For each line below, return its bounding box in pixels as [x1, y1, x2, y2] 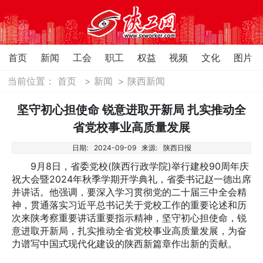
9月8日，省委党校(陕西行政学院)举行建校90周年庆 [12, 160, 249, 172]
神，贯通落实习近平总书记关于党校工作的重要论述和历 [12, 198, 247, 211]
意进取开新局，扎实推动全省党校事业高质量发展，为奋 [12, 224, 247, 237]
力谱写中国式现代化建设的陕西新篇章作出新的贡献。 [12, 237, 237, 249]
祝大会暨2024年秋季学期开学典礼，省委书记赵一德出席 [12, 173, 251, 185]
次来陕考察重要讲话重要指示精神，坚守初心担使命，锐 [12, 211, 247, 224]
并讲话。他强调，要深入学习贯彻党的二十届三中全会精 [12, 186, 247, 198]
